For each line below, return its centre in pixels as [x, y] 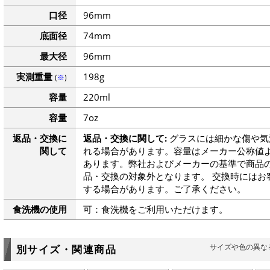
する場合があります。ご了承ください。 [164, 189]
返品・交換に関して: [125, 138]
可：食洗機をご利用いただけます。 [155, 209]
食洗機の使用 [39, 209]
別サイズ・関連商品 [66, 249]
